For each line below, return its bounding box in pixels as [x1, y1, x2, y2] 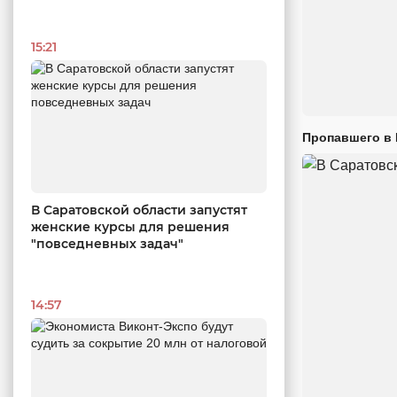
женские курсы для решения [31, 218, 230, 235]
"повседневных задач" [31, 235, 183, 252]
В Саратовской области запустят [31, 201, 247, 218]
